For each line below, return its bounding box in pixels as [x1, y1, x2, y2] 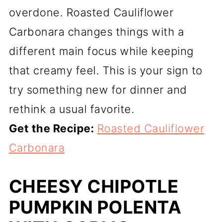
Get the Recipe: [8, 121, 97, 135]
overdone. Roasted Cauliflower [8, 5, 174, 19]
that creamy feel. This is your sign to [8, 63, 203, 77]
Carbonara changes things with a [8, 25, 184, 38]
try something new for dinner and [8, 83, 187, 96]
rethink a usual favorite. [8, 102, 135, 115]
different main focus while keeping [8, 44, 194, 57]
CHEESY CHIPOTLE [8, 175, 179, 197]
